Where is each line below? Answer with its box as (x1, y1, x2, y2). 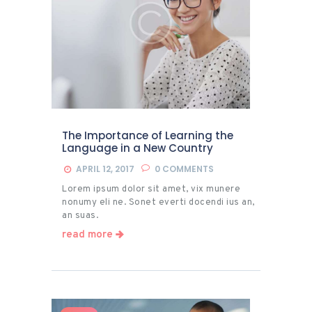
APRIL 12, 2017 (76, 163, 134, 175)
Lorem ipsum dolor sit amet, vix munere (62, 183, 240, 195)
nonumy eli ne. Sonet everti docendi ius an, (62, 196, 255, 208)
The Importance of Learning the (62, 128, 233, 143)
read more (62, 228, 113, 242)
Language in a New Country (62, 141, 213, 156)
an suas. (62, 210, 98, 221)
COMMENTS (162, 163, 214, 175)
